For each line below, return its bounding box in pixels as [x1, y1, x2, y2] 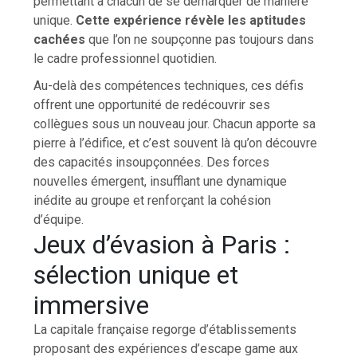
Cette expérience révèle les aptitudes [76, 12, 307, 28]
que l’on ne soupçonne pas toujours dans [85, 31, 315, 47]
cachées [33, 31, 86, 47]
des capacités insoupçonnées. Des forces [33, 154, 270, 170]
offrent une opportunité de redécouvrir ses [33, 96, 271, 112]
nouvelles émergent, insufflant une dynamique [33, 173, 288, 189]
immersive [33, 289, 150, 320]
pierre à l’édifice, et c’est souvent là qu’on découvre [33, 135, 318, 151]
